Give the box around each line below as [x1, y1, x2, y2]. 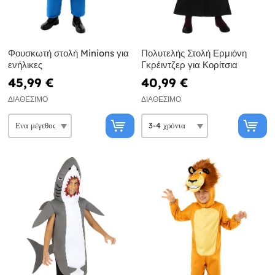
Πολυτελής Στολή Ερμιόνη [141, 47, 247, 59]
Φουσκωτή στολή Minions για [8, 47, 129, 59]
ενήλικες [8, 58, 42, 71]
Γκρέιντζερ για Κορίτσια [141, 58, 238, 71]
